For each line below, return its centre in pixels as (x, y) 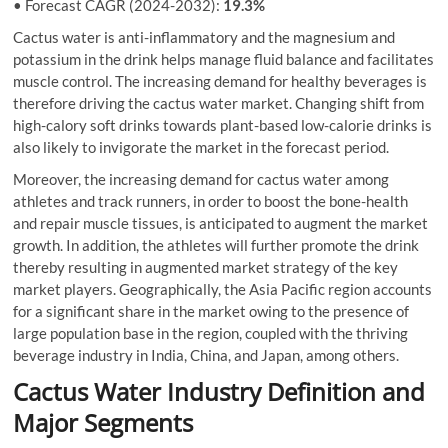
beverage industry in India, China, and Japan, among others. (206, 354)
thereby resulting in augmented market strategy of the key (206, 266)
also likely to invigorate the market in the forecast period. (201, 146)
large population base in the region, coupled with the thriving (211, 332)
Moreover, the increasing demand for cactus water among (201, 178)
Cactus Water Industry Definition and (219, 391)
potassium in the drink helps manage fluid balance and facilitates (224, 58)
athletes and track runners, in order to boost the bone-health (211, 200)
